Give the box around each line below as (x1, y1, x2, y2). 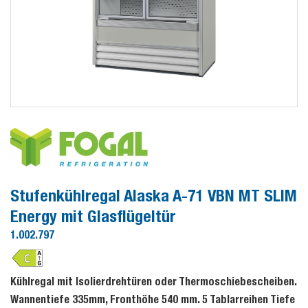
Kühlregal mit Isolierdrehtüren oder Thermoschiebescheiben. (10, 275, 296, 288)
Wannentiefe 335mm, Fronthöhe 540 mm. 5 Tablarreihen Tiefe (10, 293, 295, 306)
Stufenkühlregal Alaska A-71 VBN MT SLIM (10, 186, 297, 205)
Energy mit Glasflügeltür (10, 206, 176, 225)
